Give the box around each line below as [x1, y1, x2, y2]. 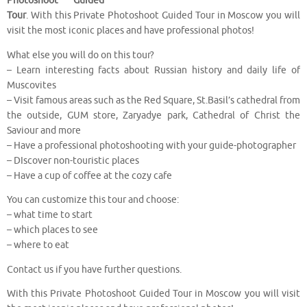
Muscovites [7, 79, 56, 91]
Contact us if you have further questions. [7, 263, 182, 275]
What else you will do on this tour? [7, 49, 154, 61]
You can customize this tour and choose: [7, 194, 179, 206]
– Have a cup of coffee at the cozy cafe [7, 169, 172, 182]
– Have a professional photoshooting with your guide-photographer [7, 139, 296, 151]
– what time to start [7, 209, 93, 221]
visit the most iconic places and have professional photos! [7, 25, 254, 37]
